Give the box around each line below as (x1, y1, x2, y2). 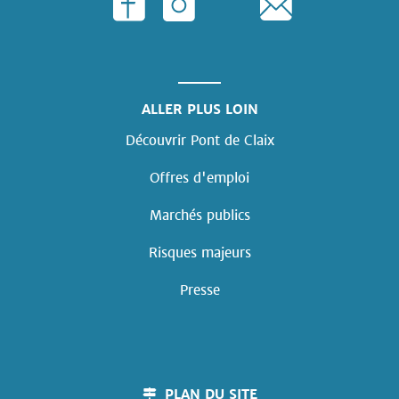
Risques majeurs (148, 244, 251, 262)
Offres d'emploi (150, 169, 249, 187)
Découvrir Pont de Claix (125, 132, 274, 150)
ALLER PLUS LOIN (141, 101, 258, 118)
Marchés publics (149, 207, 250, 224)
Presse (179, 281, 220, 299)
